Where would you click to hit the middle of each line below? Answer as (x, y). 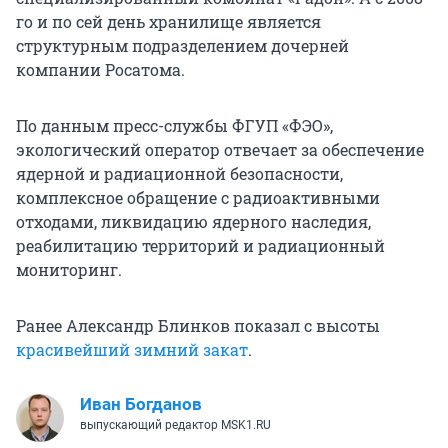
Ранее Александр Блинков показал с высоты (198, 326)
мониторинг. (69, 270)
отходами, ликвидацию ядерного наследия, (193, 222)
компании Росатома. (100, 70)
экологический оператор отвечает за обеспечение (220, 150)
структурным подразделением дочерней (182, 46)
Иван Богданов (141, 404)
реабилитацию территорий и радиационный (200, 246)
